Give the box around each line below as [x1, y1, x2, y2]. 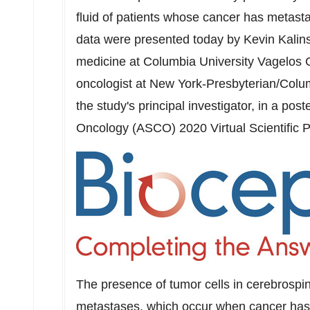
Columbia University [143, 55, 254, 69]
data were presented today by [76, 33, 244, 46]
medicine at [76, 55, 143, 69]
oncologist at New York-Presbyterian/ [76, 77, 280, 91]
